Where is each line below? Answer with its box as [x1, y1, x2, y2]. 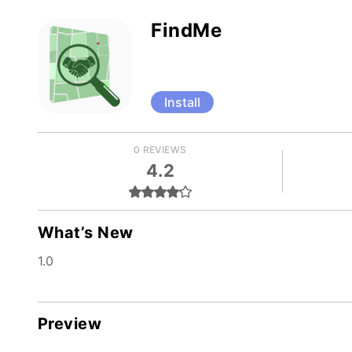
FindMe [151, 19, 222, 42]
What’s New [38, 222, 134, 242]
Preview [38, 314, 102, 333]
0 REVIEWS [133, 144, 187, 156]
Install [164, 94, 200, 110]
